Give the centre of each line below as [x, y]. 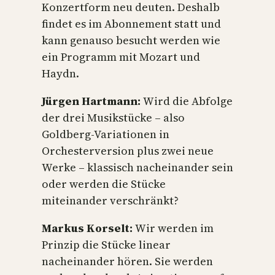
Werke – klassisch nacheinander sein [137, 167]
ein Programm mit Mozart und [121, 56]
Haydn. [60, 73]
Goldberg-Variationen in [106, 134]
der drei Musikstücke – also [113, 117]
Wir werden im [174, 228]
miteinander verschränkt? [110, 200]
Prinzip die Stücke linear [106, 244]
